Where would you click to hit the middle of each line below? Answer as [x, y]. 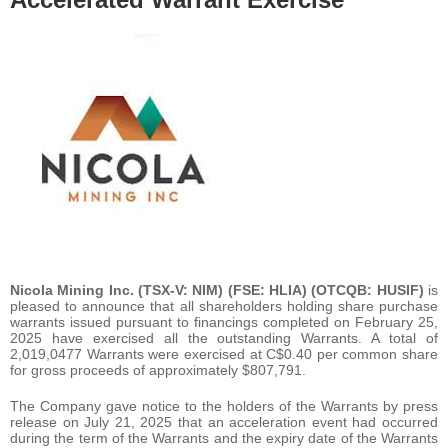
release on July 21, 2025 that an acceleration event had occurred [224, 421]
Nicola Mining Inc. [72, 289]
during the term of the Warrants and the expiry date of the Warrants [224, 437]
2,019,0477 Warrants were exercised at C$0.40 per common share [224, 353]
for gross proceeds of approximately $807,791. [158, 369]
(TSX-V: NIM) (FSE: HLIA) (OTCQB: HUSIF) [281, 289]
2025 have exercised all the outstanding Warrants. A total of [224, 337]
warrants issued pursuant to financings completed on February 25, [224, 321]
